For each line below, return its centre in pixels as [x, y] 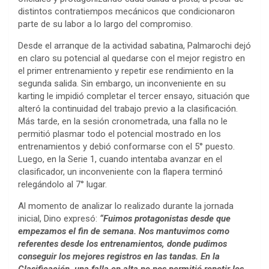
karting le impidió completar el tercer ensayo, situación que [134, 96]
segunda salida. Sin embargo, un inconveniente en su [122, 84]
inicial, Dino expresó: [59, 219]
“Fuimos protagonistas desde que [165, 219]
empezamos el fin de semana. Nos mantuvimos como [124, 231]
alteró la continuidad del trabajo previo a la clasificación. [128, 109]
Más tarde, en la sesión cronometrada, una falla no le [123, 122]
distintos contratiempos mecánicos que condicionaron [126, 12]
